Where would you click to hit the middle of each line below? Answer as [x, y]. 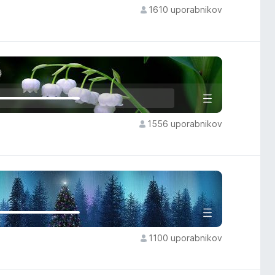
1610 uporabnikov [185, 10]
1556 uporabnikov [184, 124]
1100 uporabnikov [185, 238]
